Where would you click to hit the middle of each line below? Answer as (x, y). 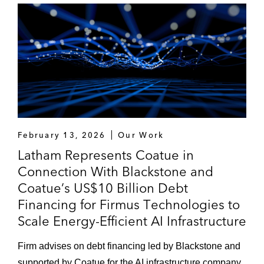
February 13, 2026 (62, 135)
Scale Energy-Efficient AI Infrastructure (132, 221)
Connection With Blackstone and (115, 171)
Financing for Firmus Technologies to (129, 204)
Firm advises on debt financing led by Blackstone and (129, 246)
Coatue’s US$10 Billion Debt (103, 188)
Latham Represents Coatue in (106, 155)
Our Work (141, 135)
